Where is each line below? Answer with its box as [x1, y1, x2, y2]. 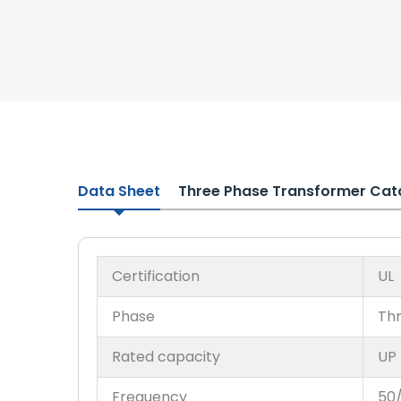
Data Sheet [78, 180, 160, 201]
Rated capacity [112, 346, 220, 367]
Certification [112, 265, 200, 286]
